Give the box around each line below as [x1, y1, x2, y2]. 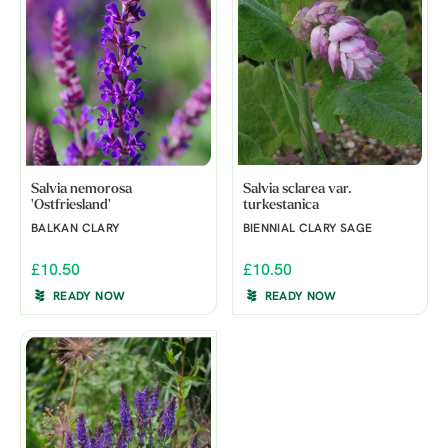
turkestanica [242, 197, 319, 213]
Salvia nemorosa [31, 181, 132, 197]
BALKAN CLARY [31, 222, 120, 235]
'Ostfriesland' [31, 197, 111, 213]
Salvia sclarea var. [242, 181, 351, 197]
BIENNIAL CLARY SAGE [242, 222, 373, 235]
